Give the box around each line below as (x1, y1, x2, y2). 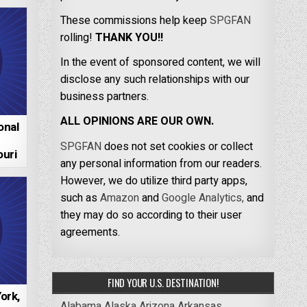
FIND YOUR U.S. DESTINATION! (108, 274, 219, 290)
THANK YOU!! (95, 29, 163, 47)
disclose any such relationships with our (60, 71, 249, 88)
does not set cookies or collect (101, 138, 253, 155)
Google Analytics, (161, 189, 244, 206)
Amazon (99, 189, 139, 206)
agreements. (60, 223, 120, 241)
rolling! (60, 29, 95, 47)
